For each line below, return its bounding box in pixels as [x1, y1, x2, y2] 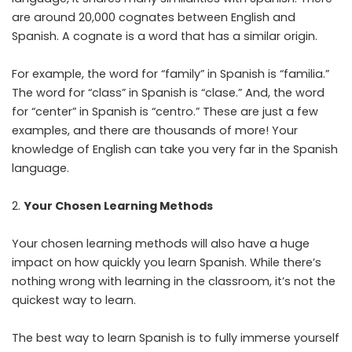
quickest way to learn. [12, 291, 136, 308]
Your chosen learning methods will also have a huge [12, 235, 310, 251]
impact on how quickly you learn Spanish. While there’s [12, 254, 321, 270]
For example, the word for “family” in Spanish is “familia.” [12, 65, 329, 82]
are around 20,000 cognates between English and [12, 9, 295, 25]
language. [12, 159, 69, 176]
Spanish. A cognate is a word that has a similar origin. [12, 27, 317, 44]
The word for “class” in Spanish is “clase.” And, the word [12, 84, 324, 101]
